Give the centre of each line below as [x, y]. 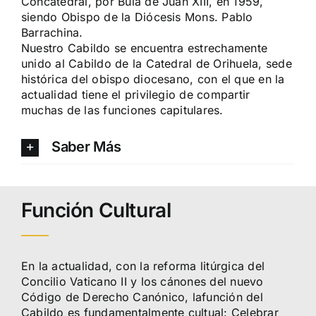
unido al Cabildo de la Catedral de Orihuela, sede [156, 63]
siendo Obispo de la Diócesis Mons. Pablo [137, 17]
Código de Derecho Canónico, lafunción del [142, 297]
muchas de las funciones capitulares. [122, 110]
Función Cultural [96, 211]
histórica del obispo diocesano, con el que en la [153, 79]
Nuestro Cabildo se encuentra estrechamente [144, 48]
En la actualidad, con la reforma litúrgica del [143, 266]
